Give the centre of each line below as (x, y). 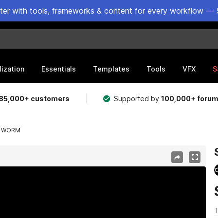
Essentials (59, 69)
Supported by (138, 99)
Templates (111, 69)
